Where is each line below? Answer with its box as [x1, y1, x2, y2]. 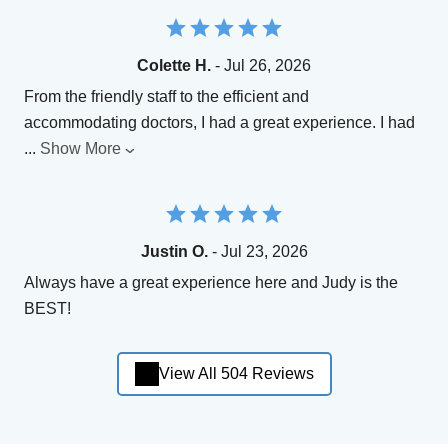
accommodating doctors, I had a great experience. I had [24, 113, 415, 131]
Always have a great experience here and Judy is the [24, 273, 398, 291]
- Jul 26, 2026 [211, 56, 311, 74]
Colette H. [137, 56, 211, 74]
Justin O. [140, 242, 208, 260]
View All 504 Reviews [158, 365, 314, 383]
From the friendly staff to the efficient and [24, 87, 309, 105]
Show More [40, 139, 121, 157]
